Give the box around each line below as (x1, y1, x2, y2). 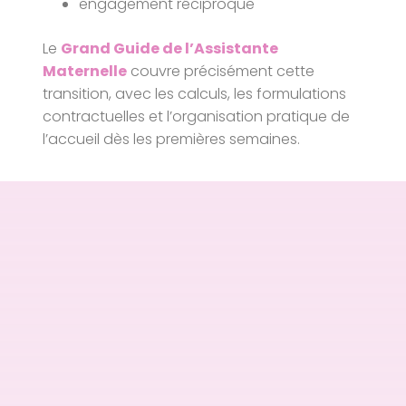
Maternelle (43, 60, 128, 82)
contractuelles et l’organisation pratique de (43, 105, 351, 127)
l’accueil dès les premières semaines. (43, 128, 301, 150)
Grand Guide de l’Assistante (61, 37, 279, 59)
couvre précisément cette (127, 60, 315, 82)
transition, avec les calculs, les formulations (43, 82, 347, 104)
